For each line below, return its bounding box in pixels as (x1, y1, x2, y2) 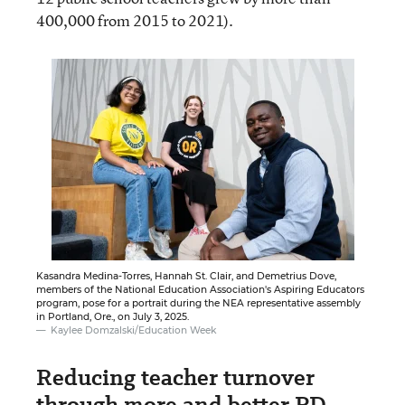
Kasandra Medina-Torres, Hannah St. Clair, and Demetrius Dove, (36, 269, 336, 282)
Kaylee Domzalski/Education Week (51, 324, 216, 336)
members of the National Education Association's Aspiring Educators (36, 283, 364, 296)
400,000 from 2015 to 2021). (36, 9, 233, 31)
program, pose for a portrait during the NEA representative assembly (36, 297, 361, 309)
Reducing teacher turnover (36, 361, 315, 393)
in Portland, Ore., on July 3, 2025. (36, 310, 189, 323)
